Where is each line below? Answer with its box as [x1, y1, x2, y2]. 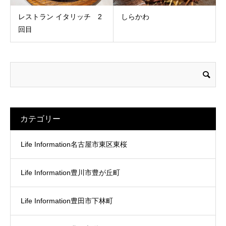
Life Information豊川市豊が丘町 [21, 168, 120, 177]
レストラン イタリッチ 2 [18, 13, 102, 21]
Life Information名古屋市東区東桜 [21, 140, 127, 149]
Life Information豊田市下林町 [21, 197, 113, 205]
